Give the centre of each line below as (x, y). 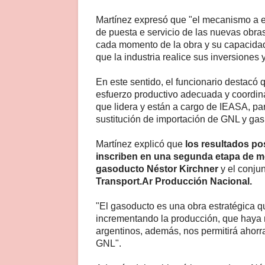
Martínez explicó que (140, 144)
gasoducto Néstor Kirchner (157, 169)
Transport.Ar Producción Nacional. (174, 181)
